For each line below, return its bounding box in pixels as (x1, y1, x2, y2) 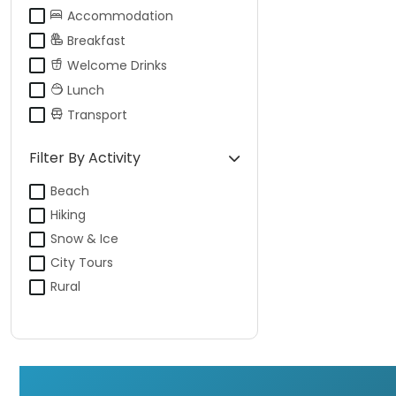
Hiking (50, 206, 86, 224)
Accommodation (67, 7, 173, 25)
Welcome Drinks (67, 57, 167, 74)
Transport (67, 106, 127, 124)
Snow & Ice (50, 230, 118, 247)
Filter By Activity (29, 148, 141, 168)
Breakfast (67, 32, 126, 49)
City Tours (50, 254, 113, 271)
